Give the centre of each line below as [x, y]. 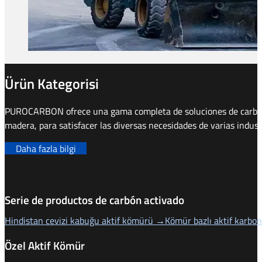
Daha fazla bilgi [46, 148]
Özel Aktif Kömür [45, 245]
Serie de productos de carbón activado [94, 200]
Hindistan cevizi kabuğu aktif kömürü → [85, 221]
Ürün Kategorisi [52, 83]
